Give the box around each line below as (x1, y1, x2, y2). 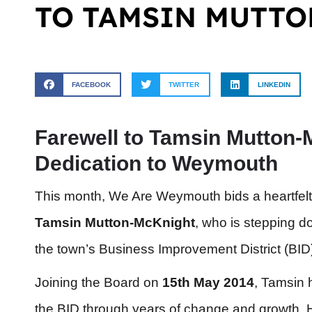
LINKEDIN (257, 80, 290, 88)
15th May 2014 (162, 275, 254, 290)
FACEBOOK (71, 80, 111, 88)
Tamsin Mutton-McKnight (35, 215, 195, 231)
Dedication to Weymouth (35, 152, 278, 175)
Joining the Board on (35, 275, 162, 290)
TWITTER (169, 80, 200, 88)
